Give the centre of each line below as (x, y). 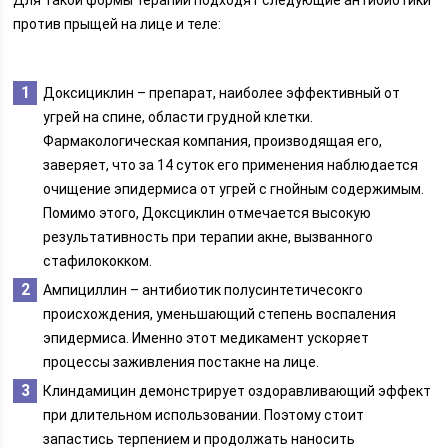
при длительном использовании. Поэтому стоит (204, 415)
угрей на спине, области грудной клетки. (178, 117)
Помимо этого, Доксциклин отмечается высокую (207, 213)
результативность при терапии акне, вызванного (208, 237)
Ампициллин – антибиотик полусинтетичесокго (203, 290)
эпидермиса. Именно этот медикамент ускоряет (206, 338)
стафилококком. (98, 261)
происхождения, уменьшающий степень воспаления (220, 314)
